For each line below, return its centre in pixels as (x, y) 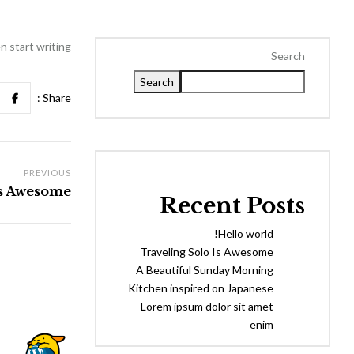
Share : (56, 98)
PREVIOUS (47, 173)
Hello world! (246, 233)
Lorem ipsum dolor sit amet (207, 306)
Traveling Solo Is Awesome (207, 252)
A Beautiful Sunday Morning (205, 270)
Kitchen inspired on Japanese (201, 288)
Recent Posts (232, 206)
